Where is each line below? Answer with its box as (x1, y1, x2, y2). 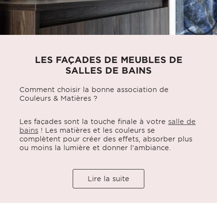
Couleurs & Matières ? (19, 93, 97, 102)
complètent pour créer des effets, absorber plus (19, 134, 192, 143)
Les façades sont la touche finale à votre (19, 117, 168, 125)
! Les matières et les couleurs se (38, 125, 155, 134)
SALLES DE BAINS (65, 64, 152, 76)
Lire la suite (88, 174, 129, 183)
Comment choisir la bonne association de (19, 85, 169, 93)
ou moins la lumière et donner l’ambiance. (19, 143, 171, 152)
